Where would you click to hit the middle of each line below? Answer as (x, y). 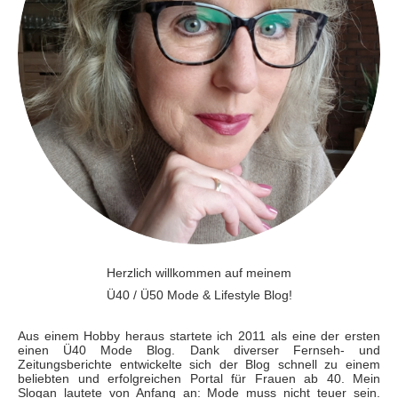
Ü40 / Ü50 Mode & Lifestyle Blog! (199, 295)
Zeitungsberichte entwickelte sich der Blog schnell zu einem (199, 364)
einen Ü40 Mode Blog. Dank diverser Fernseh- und (199, 350)
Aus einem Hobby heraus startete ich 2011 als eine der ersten (199, 335)
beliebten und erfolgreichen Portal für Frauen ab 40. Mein (199, 378)
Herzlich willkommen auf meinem (199, 272)
